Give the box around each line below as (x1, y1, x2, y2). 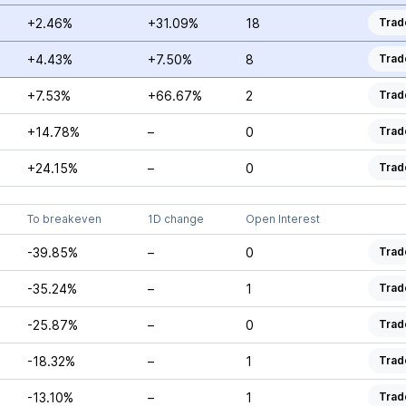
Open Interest (245, 212, 320, 226)
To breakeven (26, 212, 101, 226)
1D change (147, 212, 204, 226)
